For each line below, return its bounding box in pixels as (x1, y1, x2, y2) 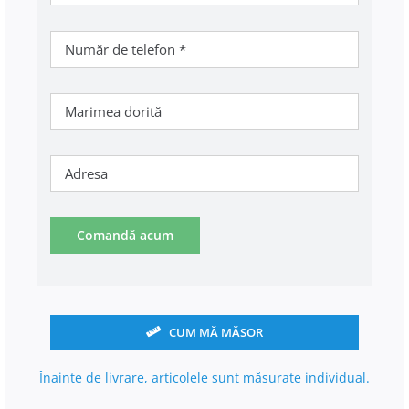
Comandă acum (76, 225, 173, 244)
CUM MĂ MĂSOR (169, 323, 264, 341)
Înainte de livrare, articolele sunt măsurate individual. (39, 368, 370, 386)
